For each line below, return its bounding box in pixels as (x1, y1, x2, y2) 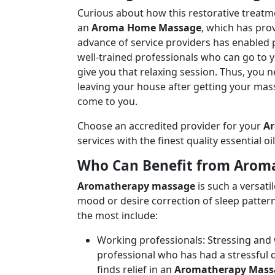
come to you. (77, 95, 137, 108)
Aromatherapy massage (77, 179, 195, 193)
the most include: (77, 209, 158, 222)
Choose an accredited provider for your (77, 119, 263, 133)
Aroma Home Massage (91, 21, 201, 34)
